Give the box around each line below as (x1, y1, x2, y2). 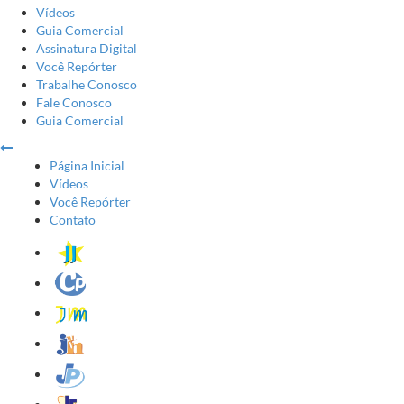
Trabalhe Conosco (36, 77, 137, 92)
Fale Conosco (36, 95, 112, 110)
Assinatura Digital (36, 41, 137, 56)
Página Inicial (50, 158, 124, 173)
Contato (50, 212, 96, 227)
